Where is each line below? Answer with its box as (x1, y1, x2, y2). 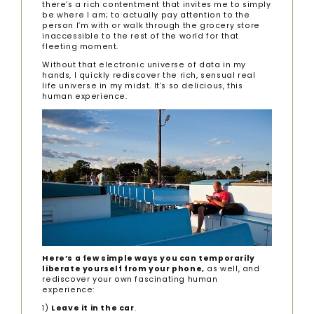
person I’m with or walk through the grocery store (42, 20, 260, 32)
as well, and (204, 264, 260, 275)
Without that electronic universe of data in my (42, 60, 247, 71)
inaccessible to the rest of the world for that (42, 31, 240, 42)
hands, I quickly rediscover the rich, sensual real (42, 70, 256, 81)
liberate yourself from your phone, (42, 264, 205, 275)
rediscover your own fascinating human (42, 274, 218, 285)
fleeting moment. (42, 41, 119, 53)
